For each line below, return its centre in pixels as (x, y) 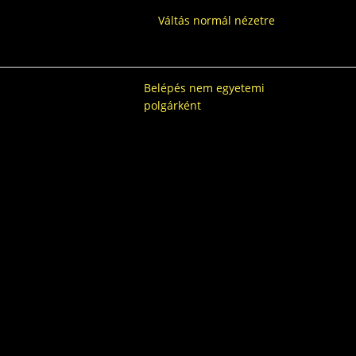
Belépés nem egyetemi (204, 88)
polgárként (172, 105)
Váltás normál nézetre (217, 20)
